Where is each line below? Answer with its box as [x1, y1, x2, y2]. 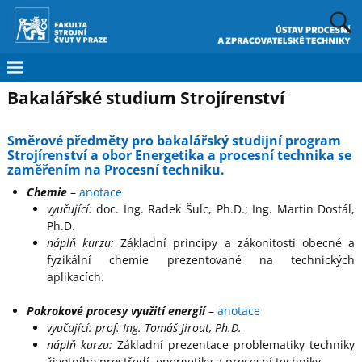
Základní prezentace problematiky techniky [112, 337, 356, 353]
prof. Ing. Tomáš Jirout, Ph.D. [95, 320, 242, 336]
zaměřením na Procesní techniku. [6, 160, 225, 179]
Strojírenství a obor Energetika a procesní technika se [6, 145, 351, 164]
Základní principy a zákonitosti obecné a [114, 235, 356, 251]
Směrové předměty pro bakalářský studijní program [6, 131, 341, 149]
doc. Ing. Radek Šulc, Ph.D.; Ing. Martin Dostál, [91, 201, 356, 217]
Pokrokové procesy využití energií [27, 303, 206, 319]
